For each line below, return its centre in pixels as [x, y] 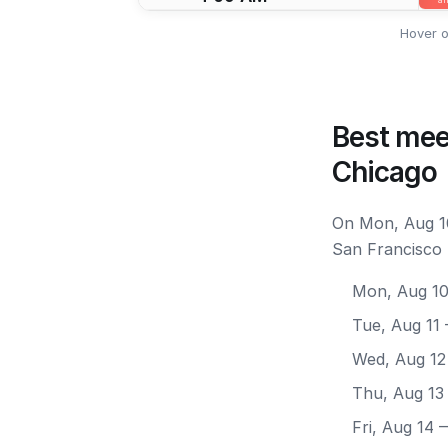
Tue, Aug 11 [396, 325]
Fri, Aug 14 [393, 427]
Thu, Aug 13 [398, 393]
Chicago [384, 172]
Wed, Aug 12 [399, 359]
